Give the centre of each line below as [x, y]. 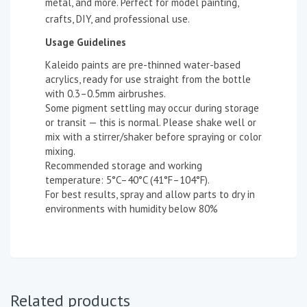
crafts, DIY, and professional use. [118, 19]
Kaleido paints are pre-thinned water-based [143, 65]
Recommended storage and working [124, 165]
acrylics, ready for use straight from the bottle [148, 79]
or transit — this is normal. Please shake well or [151, 122]
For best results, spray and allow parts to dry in [150, 194]
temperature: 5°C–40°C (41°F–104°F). [127, 180]
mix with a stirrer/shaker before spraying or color [153, 137]
